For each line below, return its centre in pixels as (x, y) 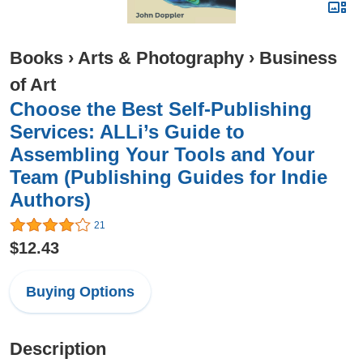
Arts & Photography (161, 58)
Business (298, 58)
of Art (33, 85)
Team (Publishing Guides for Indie (169, 177)
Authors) (50, 200)
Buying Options (80, 292)
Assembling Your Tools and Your (162, 154)
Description (58, 349)
